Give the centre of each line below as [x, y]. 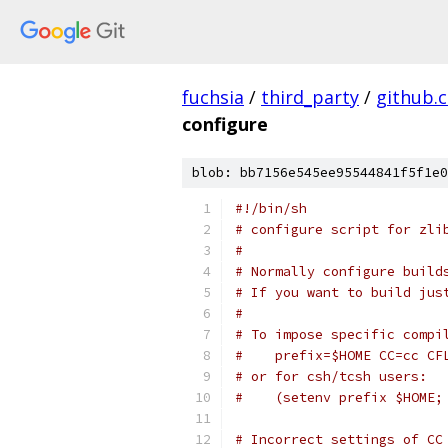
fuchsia [213, 97]
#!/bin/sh [271, 208]
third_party [310, 97]
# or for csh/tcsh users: [331, 376]
